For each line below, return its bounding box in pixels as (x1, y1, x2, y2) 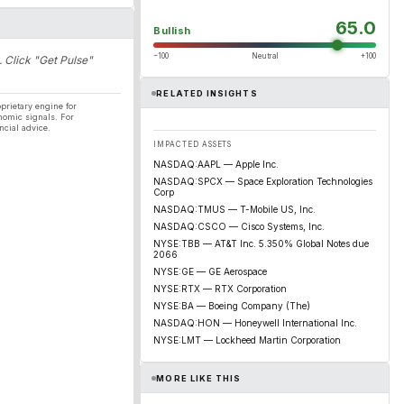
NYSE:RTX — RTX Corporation (153, 283, 287, 294)
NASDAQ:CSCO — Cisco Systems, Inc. (153, 221, 325, 232)
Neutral (252, 51, 278, 60)
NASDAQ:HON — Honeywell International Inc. (153, 317, 357, 328)
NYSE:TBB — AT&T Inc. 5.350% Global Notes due (153, 238, 369, 249)
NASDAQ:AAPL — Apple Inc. (153, 159, 279, 170)
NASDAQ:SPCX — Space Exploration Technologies (153, 176, 372, 187)
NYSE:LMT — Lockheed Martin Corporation (153, 335, 341, 345)
